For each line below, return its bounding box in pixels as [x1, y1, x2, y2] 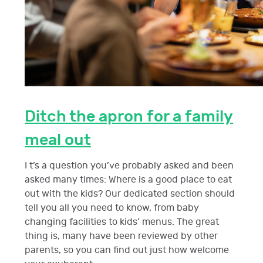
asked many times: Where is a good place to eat [25, 174, 232, 186]
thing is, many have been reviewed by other [25, 230, 218, 242]
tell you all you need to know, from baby [25, 202, 199, 214]
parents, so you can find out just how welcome [25, 244, 229, 256]
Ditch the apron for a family [25, 106, 233, 126]
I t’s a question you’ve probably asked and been [25, 160, 234, 171]
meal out [25, 130, 91, 150]
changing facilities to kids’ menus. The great [25, 216, 219, 228]
